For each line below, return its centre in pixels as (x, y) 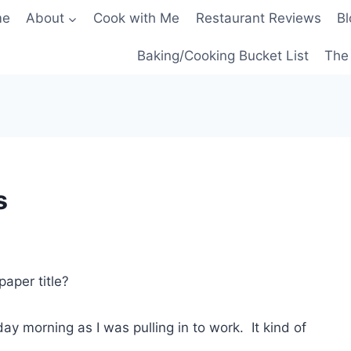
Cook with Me (137, 18)
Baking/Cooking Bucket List (223, 55)
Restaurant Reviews (258, 18)
